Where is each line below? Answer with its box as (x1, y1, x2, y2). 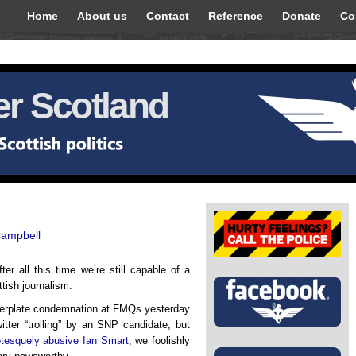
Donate (282, 10, 321, 22)
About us (77, 10, 127, 22)
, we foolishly (128, 335, 191, 347)
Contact (146, 10, 189, 22)
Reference (208, 10, 263, 22)
